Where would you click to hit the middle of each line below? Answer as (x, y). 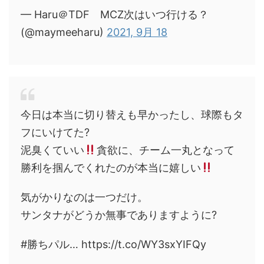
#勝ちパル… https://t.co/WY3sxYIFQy (113, 244)
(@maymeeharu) (64, 32)
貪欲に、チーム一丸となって (165, 150)
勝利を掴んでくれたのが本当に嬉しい (111, 168)
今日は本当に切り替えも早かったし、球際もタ (132, 115)
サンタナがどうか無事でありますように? (119, 215)
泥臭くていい (52, 150)
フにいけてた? (55, 132)
